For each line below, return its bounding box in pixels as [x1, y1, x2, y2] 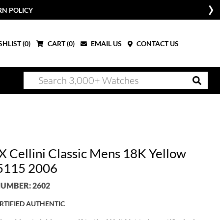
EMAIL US [89, 39, 122, 48]
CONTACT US [135, 39, 179, 48]
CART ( [46, 39, 69, 48]
